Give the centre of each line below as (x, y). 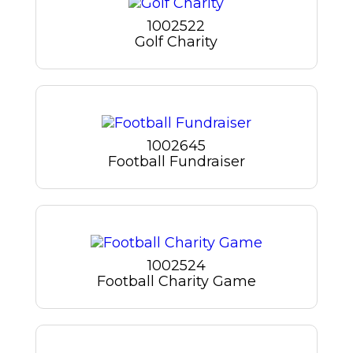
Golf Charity (176, 41)
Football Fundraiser (176, 161)
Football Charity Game (176, 282)
